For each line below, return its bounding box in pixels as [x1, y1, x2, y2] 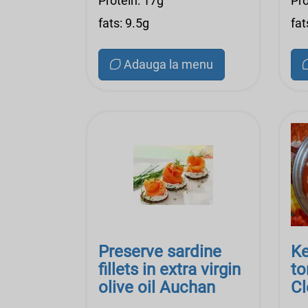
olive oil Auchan [98, 278, 215, 297]
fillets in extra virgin [98, 260, 241, 279]
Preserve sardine [98, 242, 221, 261]
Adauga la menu [124, 57, 213, 71]
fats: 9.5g [98, 16, 149, 30]
